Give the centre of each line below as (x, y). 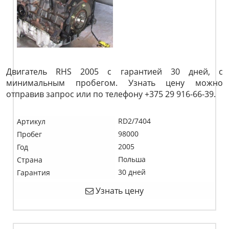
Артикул (31, 121)
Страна (30, 160)
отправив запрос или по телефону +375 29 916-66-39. (111, 94)
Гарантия (33, 173)
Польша (132, 159)
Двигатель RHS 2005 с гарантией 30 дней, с (114, 72)
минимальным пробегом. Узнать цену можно (114, 83)
